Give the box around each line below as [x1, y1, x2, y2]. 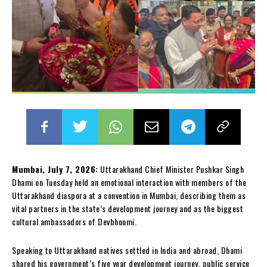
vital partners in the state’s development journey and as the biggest [12, 202, 243, 215]
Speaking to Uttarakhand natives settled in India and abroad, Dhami [12, 244, 242, 257]
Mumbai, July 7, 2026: [12, 163, 98, 176]
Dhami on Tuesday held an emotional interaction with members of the [12, 176, 246, 189]
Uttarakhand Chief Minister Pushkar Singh [98, 163, 244, 176]
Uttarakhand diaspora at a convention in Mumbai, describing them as [12, 189, 246, 202]
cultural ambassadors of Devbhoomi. [12, 215, 136, 228]
